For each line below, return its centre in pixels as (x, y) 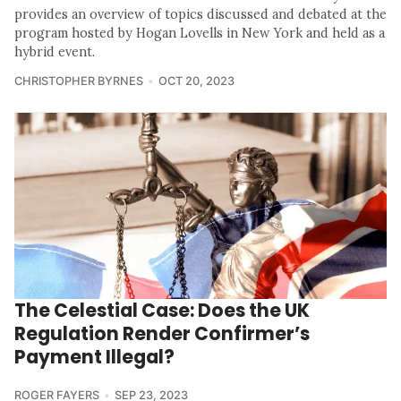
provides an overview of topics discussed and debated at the (200, 15)
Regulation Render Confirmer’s (162, 334)
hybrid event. (55, 52)
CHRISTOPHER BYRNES (79, 81)
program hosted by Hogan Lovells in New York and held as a (200, 34)
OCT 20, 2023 (196, 81)
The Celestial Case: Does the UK (162, 311)
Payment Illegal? (94, 357)
